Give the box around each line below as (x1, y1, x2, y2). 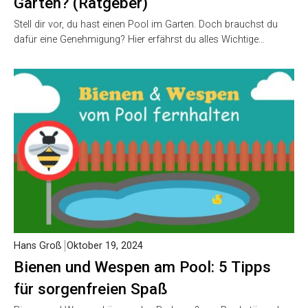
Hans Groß (14, 240, 62, 252)
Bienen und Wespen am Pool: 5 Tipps (14, 258, 271, 276)
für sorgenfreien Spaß (14, 280, 167, 298)
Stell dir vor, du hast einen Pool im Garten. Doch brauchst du (14, 18, 278, 30)
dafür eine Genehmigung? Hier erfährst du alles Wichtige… (14, 33, 265, 45)
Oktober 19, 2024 (67, 240, 143, 252)
